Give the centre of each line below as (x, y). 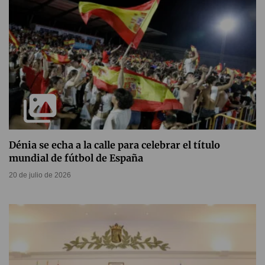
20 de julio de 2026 (40, 175)
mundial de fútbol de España (76, 158)
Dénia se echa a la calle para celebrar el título (114, 145)
